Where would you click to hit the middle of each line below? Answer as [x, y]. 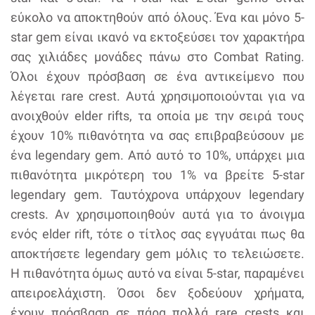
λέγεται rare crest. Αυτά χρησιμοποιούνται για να [157, 96]
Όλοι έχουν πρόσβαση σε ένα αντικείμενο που [157, 76]
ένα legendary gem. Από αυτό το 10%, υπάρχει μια [157, 155]
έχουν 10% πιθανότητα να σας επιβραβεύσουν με [157, 135]
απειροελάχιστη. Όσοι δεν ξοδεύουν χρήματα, [157, 292]
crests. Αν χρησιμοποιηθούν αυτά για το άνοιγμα [157, 214]
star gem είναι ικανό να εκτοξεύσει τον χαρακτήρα [157, 37]
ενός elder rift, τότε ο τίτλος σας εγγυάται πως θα [157, 233]
